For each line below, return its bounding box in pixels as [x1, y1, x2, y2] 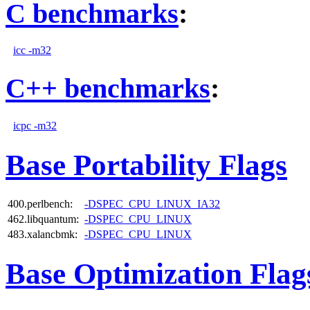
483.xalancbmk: [8, 228, 77, 240]
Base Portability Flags [6, 148, 287, 181]
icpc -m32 [13, 119, 57, 131]
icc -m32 [13, 44, 51, 57]
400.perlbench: [8, 197, 73, 210]
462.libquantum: [8, 212, 79, 225]
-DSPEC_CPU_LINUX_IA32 [84, 197, 220, 210]
